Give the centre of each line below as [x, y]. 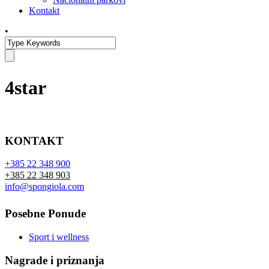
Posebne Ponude [45, 214]
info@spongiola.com [44, 187]
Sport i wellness [59, 237]
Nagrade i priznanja [55, 260]
